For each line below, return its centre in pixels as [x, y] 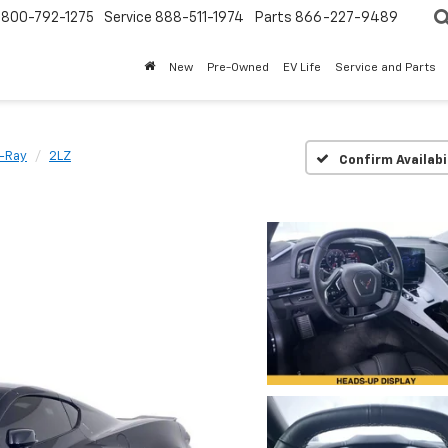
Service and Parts [385, 68]
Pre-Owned [238, 68]
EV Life [302, 68]
